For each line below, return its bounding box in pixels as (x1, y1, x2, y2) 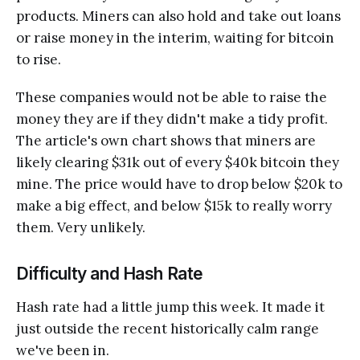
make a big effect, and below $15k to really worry (16, 197, 332, 215)
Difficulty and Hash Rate (16, 264, 203, 284)
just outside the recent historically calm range (16, 320, 319, 338)
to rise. (16, 51, 61, 69)
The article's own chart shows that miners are (16, 132, 316, 150)
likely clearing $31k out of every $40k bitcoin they (16, 153, 339, 172)
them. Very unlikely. (16, 219, 145, 237)
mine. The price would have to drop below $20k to (16, 175, 342, 194)
